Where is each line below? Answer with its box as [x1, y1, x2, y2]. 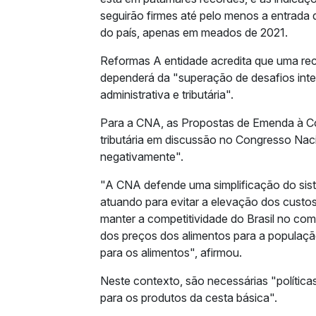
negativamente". [99, 150, 183, 164]
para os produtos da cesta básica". [99, 291, 277, 305]
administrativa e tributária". [99, 87, 233, 102]
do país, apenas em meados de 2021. [99, 25, 288, 40]
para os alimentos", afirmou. [99, 245, 242, 260]
